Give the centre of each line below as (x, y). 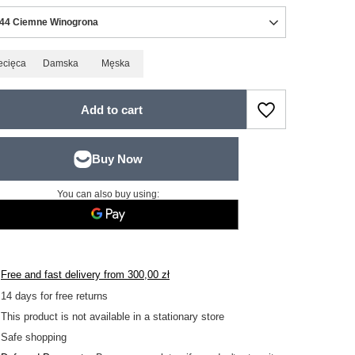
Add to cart (112, 109)
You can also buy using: (108, 194)
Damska (60, 63)
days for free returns (60, 296)
